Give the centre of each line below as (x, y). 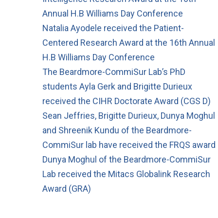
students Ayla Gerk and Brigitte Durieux (117, 86)
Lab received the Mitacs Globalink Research (126, 174)
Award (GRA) (67, 188)
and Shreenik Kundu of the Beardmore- (117, 130)
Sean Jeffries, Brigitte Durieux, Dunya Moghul (129, 115)
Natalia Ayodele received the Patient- (113, 28)
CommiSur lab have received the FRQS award (129, 145)
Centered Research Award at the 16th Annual (129, 42)
